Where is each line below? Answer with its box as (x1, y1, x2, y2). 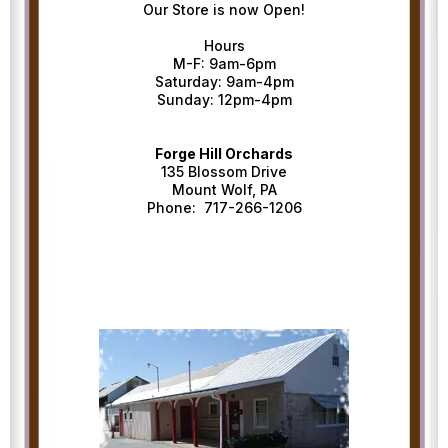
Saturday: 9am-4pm (154, 72, 294, 90)
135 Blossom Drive (161, 162, 287, 180)
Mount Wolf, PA (171, 180, 277, 198)
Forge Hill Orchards (155, 144, 293, 162)
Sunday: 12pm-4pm (156, 90, 292, 108)
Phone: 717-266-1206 (146, 198, 302, 216)
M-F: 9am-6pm (172, 54, 276, 72)
